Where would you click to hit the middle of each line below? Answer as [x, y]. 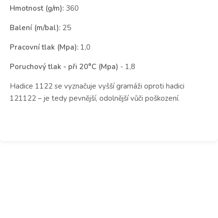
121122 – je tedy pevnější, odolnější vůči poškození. [95, 98]
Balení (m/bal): [35, 27]
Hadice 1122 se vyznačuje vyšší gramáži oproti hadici [97, 86]
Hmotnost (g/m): [37, 8]
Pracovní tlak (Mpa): [44, 47]
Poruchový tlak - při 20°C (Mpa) [65, 66]
